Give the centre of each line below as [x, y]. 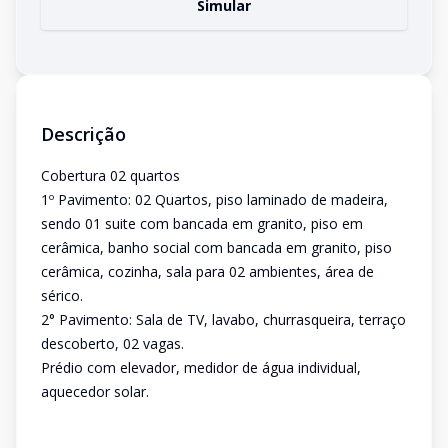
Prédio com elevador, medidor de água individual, [201, 367]
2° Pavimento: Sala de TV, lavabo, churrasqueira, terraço [223, 319]
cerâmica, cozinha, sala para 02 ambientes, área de [207, 271]
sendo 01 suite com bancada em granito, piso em [202, 223]
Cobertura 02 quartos [110, 175]
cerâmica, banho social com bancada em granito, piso [216, 247]
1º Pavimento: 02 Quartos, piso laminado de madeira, [214, 199]
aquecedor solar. [95, 391]
